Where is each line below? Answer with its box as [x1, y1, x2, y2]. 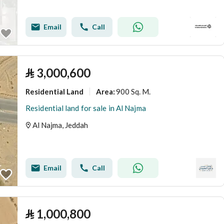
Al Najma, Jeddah [32, 120, 88, 129]
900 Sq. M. [116, 86, 150, 96]
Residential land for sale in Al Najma [25, 103, 146, 112]
